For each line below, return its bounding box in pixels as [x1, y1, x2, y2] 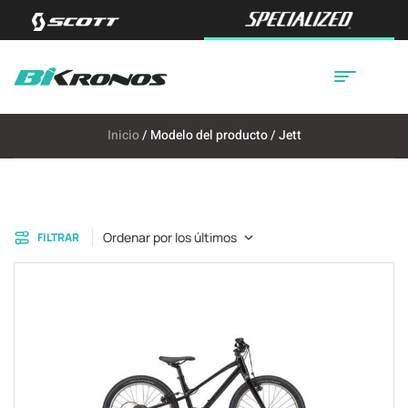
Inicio [107, 126, 139, 145]
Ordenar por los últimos [103, 229, 237, 246]
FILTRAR [37, 229, 79, 245]
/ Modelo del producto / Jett [138, 126, 301, 145]
